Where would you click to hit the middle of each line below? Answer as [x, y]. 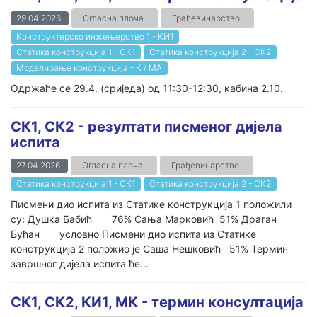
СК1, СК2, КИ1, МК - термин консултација [157, 302]
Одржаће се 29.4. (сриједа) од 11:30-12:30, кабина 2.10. [147, 88]
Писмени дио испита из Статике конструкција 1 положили [151, 204]
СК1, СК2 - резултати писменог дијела [146, 127]
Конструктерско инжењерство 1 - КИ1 [95, 36]
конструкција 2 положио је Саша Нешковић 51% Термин [149, 249]
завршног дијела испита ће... [80, 264]
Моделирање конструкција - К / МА [89, 68]
